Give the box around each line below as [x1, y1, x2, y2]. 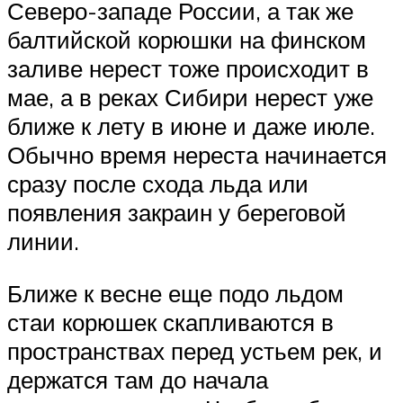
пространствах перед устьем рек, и [7, 336, 382, 365]
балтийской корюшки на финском [7, 25, 366, 55]
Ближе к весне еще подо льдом [7, 278, 344, 308]
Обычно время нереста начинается [7, 140, 387, 170]
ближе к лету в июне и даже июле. [7, 112, 375, 141]
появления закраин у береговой [7, 198, 346, 228]
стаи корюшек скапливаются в [7, 307, 334, 336]
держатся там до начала [7, 364, 268, 394]
